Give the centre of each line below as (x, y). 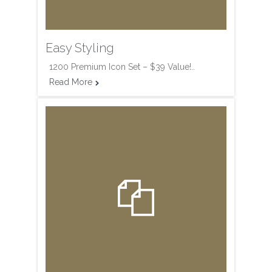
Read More (71, 82)
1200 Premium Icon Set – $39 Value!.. (122, 67)
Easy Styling (80, 48)
